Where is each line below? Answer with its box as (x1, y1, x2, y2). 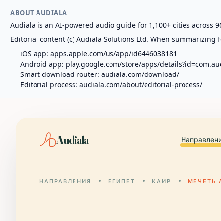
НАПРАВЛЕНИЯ (39, 178, 91, 184)
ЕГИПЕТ (108, 178, 135, 184)
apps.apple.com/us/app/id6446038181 (50, 49, 177, 58)
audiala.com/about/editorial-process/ (79, 80, 202, 89)
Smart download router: (20, 70, 101, 79)
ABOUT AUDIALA (10, 8, 67, 17)
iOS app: (20, 49, 50, 58)
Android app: (20, 59, 66, 69)
